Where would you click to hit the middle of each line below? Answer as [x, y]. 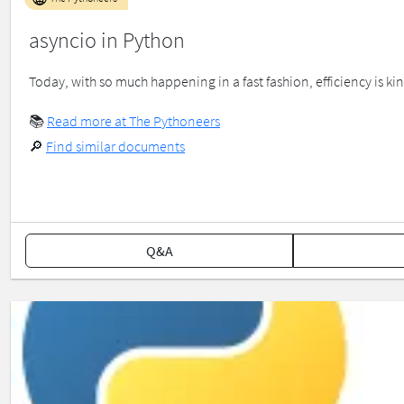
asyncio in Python [107, 41]
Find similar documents [115, 147]
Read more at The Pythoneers [133, 121]
